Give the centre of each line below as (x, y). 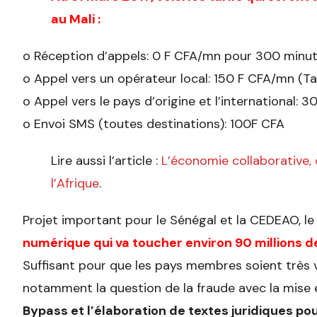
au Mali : (76, 19)
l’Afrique (75, 184)
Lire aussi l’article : (106, 161)
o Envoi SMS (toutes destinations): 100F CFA (154, 124)
